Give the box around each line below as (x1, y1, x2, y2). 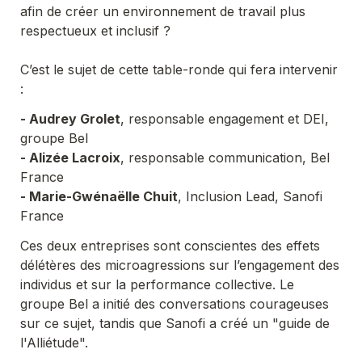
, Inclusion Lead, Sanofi (178, 187, 322, 204)
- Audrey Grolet (20, 110, 120, 127)
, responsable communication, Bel (120, 149, 330, 166)
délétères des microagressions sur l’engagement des (20, 256, 339, 273)
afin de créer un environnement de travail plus (20, 2, 305, 19)
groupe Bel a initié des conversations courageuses (20, 295, 329, 312)
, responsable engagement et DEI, (120, 110, 329, 127)
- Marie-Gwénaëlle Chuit (20, 187, 178, 204)
